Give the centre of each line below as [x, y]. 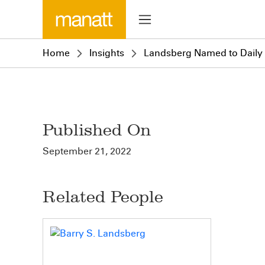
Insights [107, 53]
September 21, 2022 [87, 151]
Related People [103, 197]
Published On [97, 130]
